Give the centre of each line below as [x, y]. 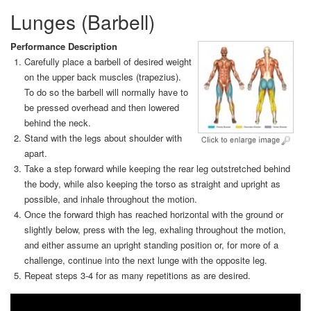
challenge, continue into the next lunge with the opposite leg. [145, 260]
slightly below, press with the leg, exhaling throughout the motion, [155, 230]
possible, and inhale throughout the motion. [110, 199]
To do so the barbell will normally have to [106, 92]
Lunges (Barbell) [83, 22]
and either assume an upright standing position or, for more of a [151, 245]
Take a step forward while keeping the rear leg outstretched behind [157, 169]
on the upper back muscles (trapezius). [102, 77]
